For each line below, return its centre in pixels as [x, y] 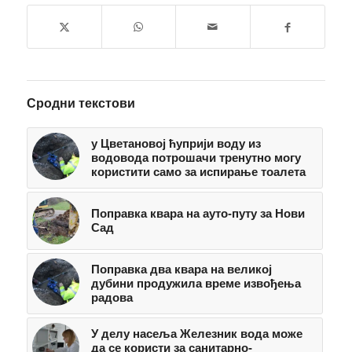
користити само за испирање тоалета [198, 171]
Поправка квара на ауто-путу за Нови [198, 213]
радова [112, 297]
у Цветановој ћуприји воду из [176, 143]
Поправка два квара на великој [181, 269]
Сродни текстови [81, 103]
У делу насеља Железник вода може [196, 333]
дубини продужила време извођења [196, 283]
